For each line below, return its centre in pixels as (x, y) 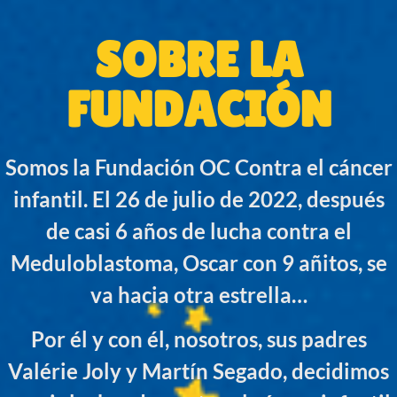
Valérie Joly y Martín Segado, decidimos (198, 371)
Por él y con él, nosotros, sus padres (198, 339)
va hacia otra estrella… (198, 295)
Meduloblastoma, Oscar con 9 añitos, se (198, 263)
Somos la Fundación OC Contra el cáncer (198, 167)
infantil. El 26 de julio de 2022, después (198, 199)
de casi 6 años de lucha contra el (198, 231)
